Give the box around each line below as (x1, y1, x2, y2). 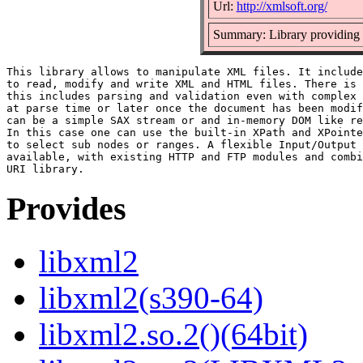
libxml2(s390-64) (39, 280, 263, 316)
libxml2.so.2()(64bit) (39, 317, 308, 352)
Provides (6, 190, 126, 228)
